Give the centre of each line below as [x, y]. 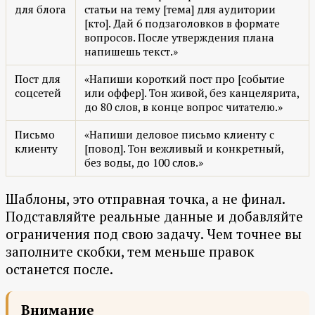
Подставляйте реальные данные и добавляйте [154, 217]
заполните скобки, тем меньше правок [130, 252]
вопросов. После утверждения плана [179, 38]
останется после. [59, 269]
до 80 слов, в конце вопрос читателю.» [184, 107]
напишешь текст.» [131, 52]
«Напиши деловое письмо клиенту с [179, 135]
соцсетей [38, 93]
